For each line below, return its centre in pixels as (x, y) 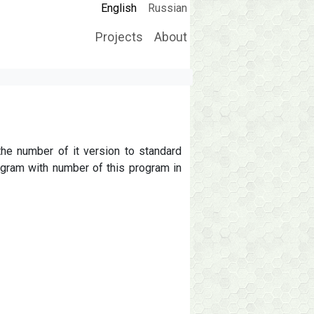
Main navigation (241, 45)
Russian (167, 8)
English (118, 8)
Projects (119, 37)
